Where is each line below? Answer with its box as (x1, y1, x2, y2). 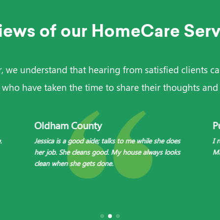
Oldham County (34, 118, 102, 132)
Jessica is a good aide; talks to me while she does (34, 136, 180, 145)
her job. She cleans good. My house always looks (34, 147, 180, 157)
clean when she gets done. (34, 159, 113, 168)
